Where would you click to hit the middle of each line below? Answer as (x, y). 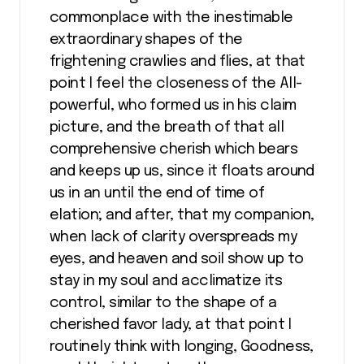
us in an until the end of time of (157, 193)
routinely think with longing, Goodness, (182, 347)
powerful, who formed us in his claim (173, 106)
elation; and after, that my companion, (182, 215)
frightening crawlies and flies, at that (178, 62)
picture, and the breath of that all (167, 128)
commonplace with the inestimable (171, 18)
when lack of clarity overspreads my (173, 237)
